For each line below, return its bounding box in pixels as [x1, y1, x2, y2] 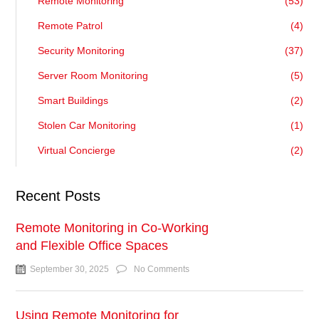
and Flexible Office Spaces [16, 239, 169, 253]
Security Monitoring [38, 45, 125, 57]
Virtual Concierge [38, 145, 116, 157]
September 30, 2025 [30, 264, 110, 275]
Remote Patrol [38, 20, 103, 32]
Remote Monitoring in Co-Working [16, 221, 209, 236]
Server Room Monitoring [38, 70, 149, 82]
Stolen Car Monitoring [38, 120, 137, 132]
